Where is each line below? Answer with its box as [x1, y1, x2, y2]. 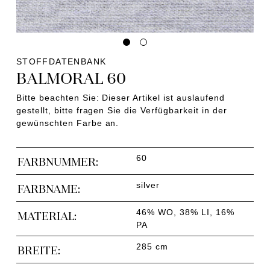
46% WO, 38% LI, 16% [136, 207, 234, 217]
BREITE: [17, 242, 60, 257]
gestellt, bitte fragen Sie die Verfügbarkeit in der [16, 105, 227, 116]
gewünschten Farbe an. [16, 118, 119, 128]
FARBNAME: [17, 180, 80, 195]
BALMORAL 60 [16, 67, 126, 88]
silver [136, 180, 160, 190]
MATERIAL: [17, 207, 77, 222]
